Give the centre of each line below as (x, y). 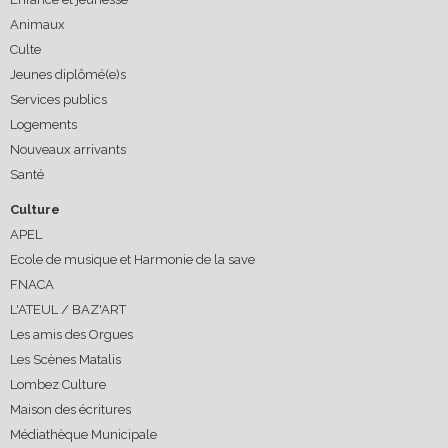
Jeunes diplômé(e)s (68, 74)
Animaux (37, 24)
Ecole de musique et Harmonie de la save (132, 259)
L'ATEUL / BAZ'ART (68, 309)
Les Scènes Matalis (65, 359)
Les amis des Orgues (71, 334)
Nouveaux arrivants (68, 149)
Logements (43, 124)
